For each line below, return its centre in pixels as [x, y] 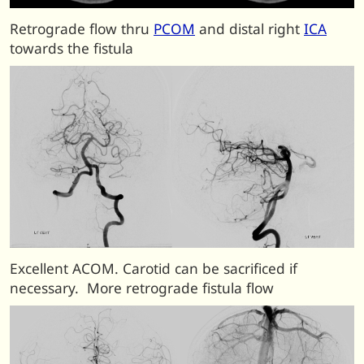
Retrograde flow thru [82, 29]
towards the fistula [71, 49]
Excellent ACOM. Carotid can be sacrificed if [154, 269]
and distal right [249, 29]
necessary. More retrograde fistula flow [142, 288]
